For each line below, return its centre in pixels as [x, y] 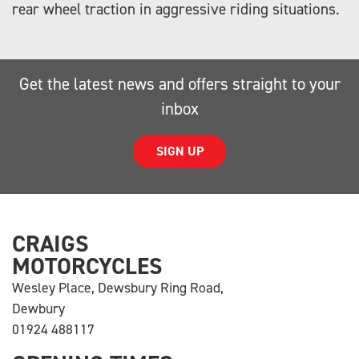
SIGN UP [179, 151]
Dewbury [38, 309]
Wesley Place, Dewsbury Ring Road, [118, 288]
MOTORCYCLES [87, 266]
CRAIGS [50, 244]
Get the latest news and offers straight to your [179, 84]
